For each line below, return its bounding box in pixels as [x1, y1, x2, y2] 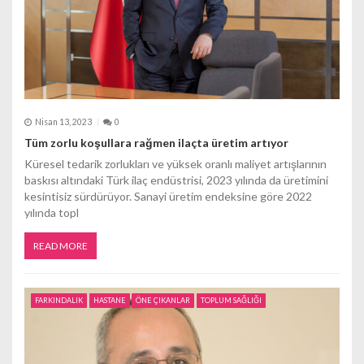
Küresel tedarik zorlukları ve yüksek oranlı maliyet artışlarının [24, 156, 327, 171]
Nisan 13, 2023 [34, 117, 92, 128]
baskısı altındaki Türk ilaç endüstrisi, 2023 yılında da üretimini [24, 172, 328, 187]
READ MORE [33, 239, 88, 252]
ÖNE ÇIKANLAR [136, 295, 191, 305]
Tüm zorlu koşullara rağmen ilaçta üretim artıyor [24, 135, 288, 149]
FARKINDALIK [34, 295, 83, 305]
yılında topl [24, 205, 79, 219]
